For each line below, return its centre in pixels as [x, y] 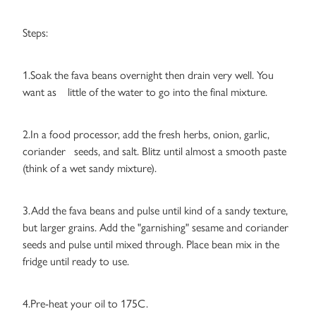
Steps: [35, 33]
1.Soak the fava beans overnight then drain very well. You [148, 75]
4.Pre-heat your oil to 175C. [85, 304]
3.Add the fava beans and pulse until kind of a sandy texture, [155, 211]
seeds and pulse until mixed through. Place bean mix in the [151, 245]
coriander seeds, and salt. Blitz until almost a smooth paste [154, 152]
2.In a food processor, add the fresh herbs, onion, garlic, [146, 135]
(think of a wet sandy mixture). [90, 169]
